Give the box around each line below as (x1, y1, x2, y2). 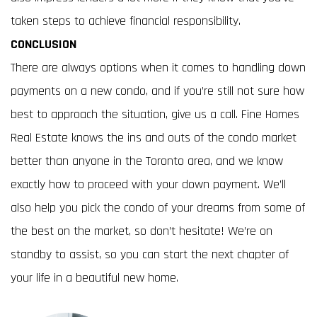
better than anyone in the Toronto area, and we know (11, 153, 283, 169)
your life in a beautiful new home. (11, 270, 178, 286)
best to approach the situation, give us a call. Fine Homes (11, 106, 299, 122)
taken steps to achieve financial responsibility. (11, 13, 244, 29)
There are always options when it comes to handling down (11, 59, 306, 76)
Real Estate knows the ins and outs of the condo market (11, 129, 296, 146)
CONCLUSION (11, 36, 76, 52)
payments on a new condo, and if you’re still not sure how (11, 83, 304, 99)
